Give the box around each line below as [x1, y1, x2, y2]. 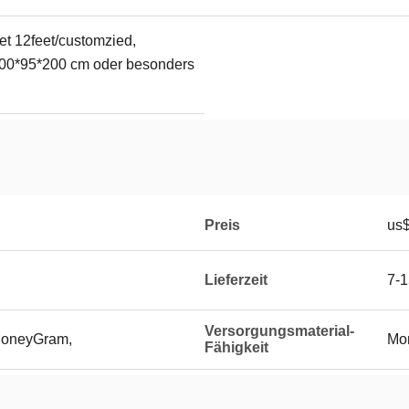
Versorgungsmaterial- [204, 323, 354, 339]
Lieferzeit [204, 272, 267, 288]
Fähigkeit [204, 340, 268, 355]
